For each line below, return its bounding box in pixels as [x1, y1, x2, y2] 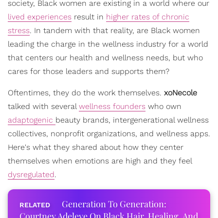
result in [72, 12, 106, 21]
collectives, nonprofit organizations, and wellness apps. [8, 129, 210, 138]
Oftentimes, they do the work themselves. [8, 88, 164, 97]
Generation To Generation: [62, 198, 166, 210]
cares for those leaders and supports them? [8, 67, 169, 76]
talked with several [8, 102, 79, 111]
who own [145, 102, 182, 111]
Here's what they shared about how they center [8, 143, 183, 152]
